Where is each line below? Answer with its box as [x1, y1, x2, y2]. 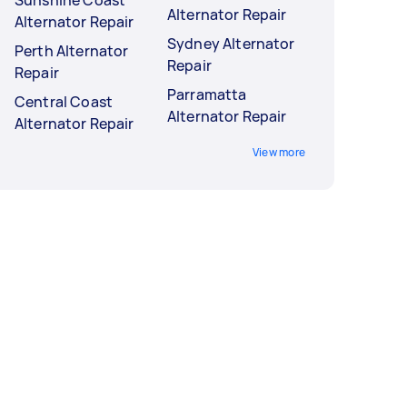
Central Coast [15, 92, 113, 113]
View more [252, 144, 305, 161]
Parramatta [167, 84, 247, 105]
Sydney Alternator [167, 34, 295, 55]
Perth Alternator [15, 41, 129, 62]
